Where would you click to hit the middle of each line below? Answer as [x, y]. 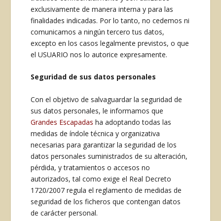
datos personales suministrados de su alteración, [109, 156]
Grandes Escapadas [62, 122]
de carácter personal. [64, 213]
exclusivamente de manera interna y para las [102, 9]
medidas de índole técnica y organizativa [95, 133]
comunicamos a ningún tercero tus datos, [98, 32]
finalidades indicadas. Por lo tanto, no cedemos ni [110, 21]
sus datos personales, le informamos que [97, 110]
